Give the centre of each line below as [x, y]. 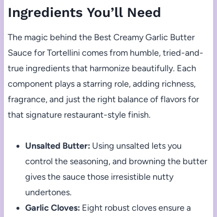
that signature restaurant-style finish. [79, 115]
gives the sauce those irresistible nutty [99, 177]
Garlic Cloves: [52, 208]
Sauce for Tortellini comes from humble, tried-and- [105, 53]
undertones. [48, 193]
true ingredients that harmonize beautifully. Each [102, 69]
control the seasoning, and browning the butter [116, 162]
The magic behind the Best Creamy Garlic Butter [101, 38]
